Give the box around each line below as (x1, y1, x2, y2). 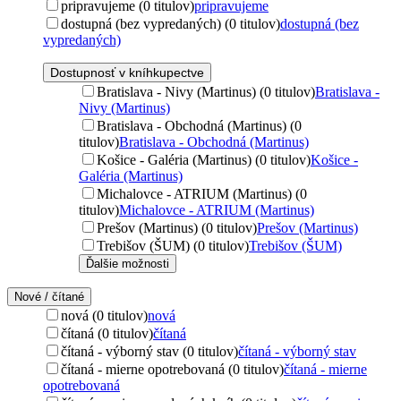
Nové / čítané (14, 289, 84, 303)
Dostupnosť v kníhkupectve (50, 64, 204, 80)
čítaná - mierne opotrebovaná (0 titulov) (61, 361, 284, 377)
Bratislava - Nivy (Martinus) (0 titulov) (97, 83, 315, 99)
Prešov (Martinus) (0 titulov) (97, 219, 257, 235)
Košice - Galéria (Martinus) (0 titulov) (97, 151, 311, 167)
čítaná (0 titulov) (61, 325, 153, 341)
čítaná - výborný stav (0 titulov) (61, 343, 238, 359)
